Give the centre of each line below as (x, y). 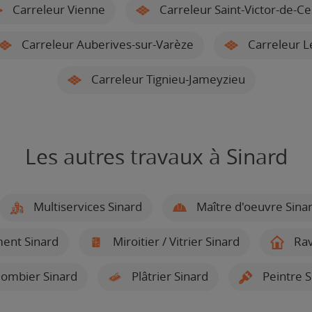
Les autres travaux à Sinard (156, 157)
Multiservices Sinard (86, 206)
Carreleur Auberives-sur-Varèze (106, 44)
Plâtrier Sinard (168, 276)
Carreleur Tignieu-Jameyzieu (166, 79)
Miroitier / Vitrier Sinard (175, 241)
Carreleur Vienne (57, 9)
